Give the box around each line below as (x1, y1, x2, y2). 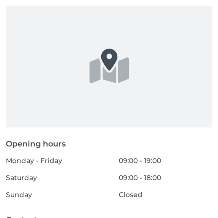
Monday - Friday (6, 156, 62, 165)
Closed (119, 190, 143, 199)
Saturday (6, 173, 37, 182)
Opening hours (6, 139, 66, 148)
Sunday (6, 190, 32, 199)
